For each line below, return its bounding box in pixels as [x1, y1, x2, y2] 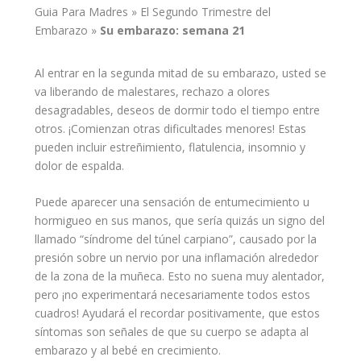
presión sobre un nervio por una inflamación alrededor [34, 249, 318, 265]
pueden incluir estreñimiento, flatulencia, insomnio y [34, 139, 305, 155]
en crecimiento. [137, 342, 221, 358]
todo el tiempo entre [208, 102, 320, 118]
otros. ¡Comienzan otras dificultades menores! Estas [34, 120, 306, 136]
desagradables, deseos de [34, 102, 174, 118]
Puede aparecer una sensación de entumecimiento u [34, 193, 309, 210]
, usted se [275, 64, 326, 81]
